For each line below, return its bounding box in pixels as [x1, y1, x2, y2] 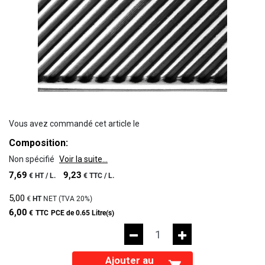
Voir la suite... [59, 154, 108, 164]
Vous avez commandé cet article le [9, 119, 140, 128]
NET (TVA [41, 195, 76, 203]
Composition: [9, 137, 68, 148]
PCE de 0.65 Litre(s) [51, 209, 114, 217]
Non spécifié [9, 154, 56, 164]
